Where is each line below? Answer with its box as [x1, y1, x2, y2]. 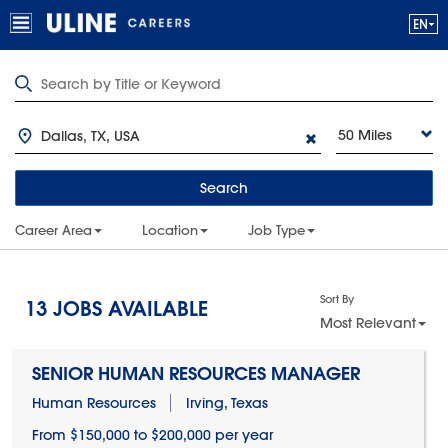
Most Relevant [319, 314, 416, 332]
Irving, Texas [185, 394, 268, 412]
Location [142, 221, 198, 239]
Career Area [15, 221, 92, 239]
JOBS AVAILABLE [47, 295, 208, 321]
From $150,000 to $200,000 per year [31, 426, 273, 444]
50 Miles [338, 126, 392, 144]
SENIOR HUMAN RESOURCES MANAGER [31, 362, 360, 385]
